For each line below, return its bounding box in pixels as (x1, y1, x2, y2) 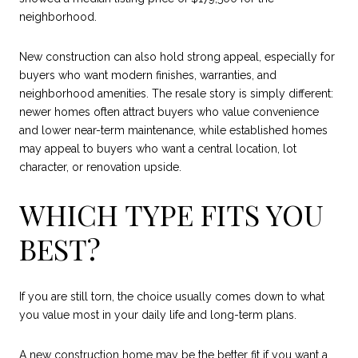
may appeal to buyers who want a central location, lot (19, 141, 296, 155)
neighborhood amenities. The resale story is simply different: (19, 86, 333, 100)
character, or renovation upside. (19, 160, 181, 173)
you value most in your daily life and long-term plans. (19, 308, 296, 322)
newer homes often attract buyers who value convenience (19, 105, 319, 118)
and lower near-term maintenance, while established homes (19, 123, 328, 137)
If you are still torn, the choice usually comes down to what (19, 290, 324, 304)
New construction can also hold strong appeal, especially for (19, 50, 335, 63)
